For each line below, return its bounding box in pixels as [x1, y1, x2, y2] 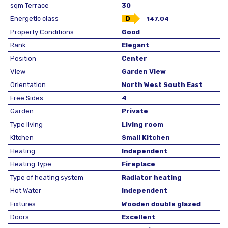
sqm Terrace [10, 2, 49, 9]
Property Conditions [10, 28, 74, 36]
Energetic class [10, 15, 59, 22]
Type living [10, 121, 43, 128]
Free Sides [10, 94, 43, 102]
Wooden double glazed [122, 200, 201, 208]
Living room [122, 121, 163, 128]
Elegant [122, 41, 149, 49]
